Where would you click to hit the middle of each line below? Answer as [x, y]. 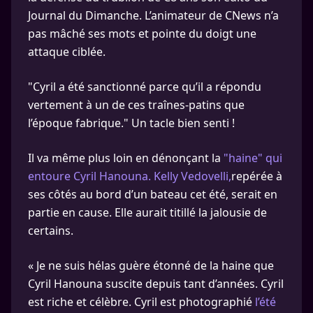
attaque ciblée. [67, 52]
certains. [51, 231]
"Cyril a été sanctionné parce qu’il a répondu [145, 87]
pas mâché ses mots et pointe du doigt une [142, 34]
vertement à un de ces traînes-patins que [136, 105]
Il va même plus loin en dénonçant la [126, 158]
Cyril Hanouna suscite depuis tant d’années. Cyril [156, 284]
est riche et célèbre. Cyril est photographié [141, 302]
